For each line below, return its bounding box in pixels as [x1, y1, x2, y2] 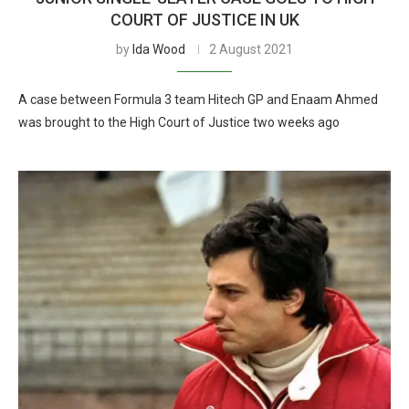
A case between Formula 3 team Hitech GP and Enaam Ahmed [18, 92, 378, 107]
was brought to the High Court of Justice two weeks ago [18, 115, 340, 130]
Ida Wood [132, 42, 185, 57]
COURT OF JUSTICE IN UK [110, 10, 299, 29]
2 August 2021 [209, 42, 293, 57]
